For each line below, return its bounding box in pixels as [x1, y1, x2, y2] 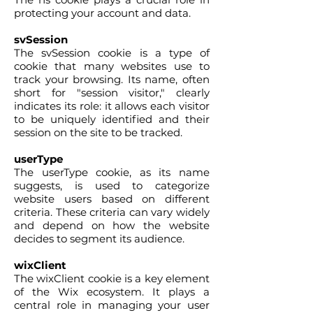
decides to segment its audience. [14, 232, 184, 245]
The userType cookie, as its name [14, 166, 210, 179]
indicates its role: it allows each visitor [14, 99, 210, 112]
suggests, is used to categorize [14, 179, 210, 192]
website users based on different [14, 192, 210, 205]
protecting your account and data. [14, 6, 191, 20]
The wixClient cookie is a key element [14, 272, 210, 285]
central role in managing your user [14, 298, 210, 312]
